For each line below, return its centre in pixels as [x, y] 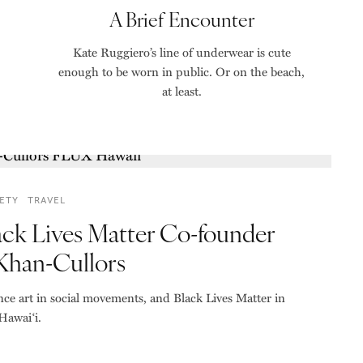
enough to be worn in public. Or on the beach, [181, 71]
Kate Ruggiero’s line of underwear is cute [181, 52]
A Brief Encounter [181, 19]
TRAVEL [47, 200]
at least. [181, 91]
